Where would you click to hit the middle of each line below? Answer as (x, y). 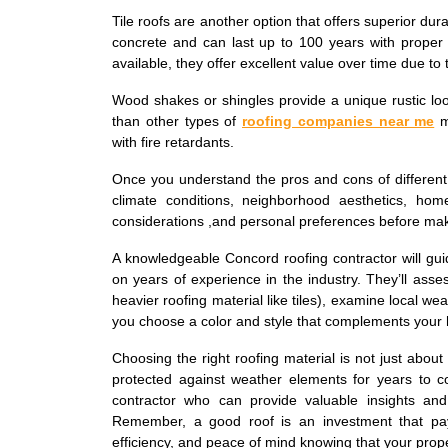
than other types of (177, 120)
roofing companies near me (338, 120)
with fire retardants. (173, 141)
